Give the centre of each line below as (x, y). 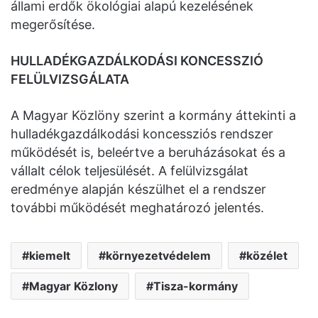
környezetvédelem (158, 255)
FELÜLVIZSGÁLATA (70, 79)
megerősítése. (53, 24)
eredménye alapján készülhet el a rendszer (138, 189)
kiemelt (50, 255)
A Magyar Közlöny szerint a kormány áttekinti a (153, 115)
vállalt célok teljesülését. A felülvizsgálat (130, 170)
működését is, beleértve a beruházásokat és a (148, 152)
